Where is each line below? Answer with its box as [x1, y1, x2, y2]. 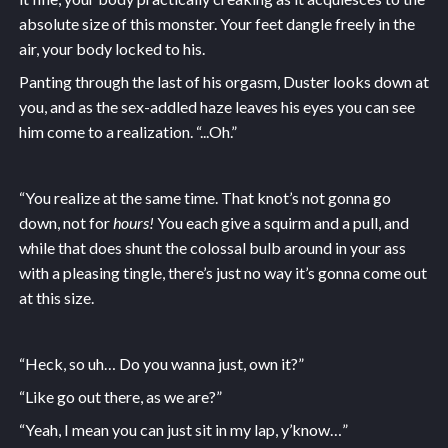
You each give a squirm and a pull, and [153, 212, 409, 232]
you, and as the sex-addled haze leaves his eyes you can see [18, 96, 415, 116]
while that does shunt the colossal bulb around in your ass [18, 237, 406, 257]
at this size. [18, 287, 94, 307]
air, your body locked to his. [18, 38, 205, 58]
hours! [112, 212, 154, 232]
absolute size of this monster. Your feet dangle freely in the [18, 13, 415, 33]
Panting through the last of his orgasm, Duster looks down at [18, 71, 429, 91]
